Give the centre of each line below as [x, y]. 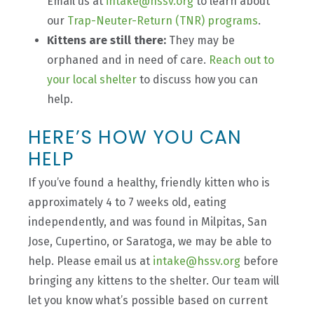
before [260, 261]
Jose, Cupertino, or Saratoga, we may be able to [150, 242]
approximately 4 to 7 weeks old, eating [128, 203]
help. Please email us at [91, 261]
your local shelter [91, 80]
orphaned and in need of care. [128, 60]
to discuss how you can [197, 80]
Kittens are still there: [106, 41]
